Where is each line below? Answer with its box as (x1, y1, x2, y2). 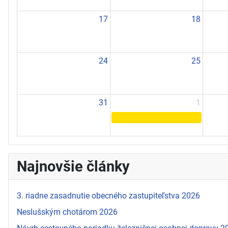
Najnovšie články (17, 157, 130, 175)
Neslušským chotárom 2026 (17, 207, 118, 217)
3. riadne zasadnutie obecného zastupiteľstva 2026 (17, 190, 200, 201)
